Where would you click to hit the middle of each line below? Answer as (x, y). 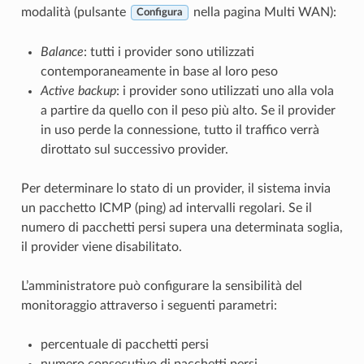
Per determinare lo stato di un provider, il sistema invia (175, 188)
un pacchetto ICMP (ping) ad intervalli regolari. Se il (166, 208)
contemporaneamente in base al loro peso (159, 71)
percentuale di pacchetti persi (124, 344)
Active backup (78, 91)
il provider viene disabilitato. (101, 247)
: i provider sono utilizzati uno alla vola (225, 91)
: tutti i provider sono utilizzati (169, 52)
